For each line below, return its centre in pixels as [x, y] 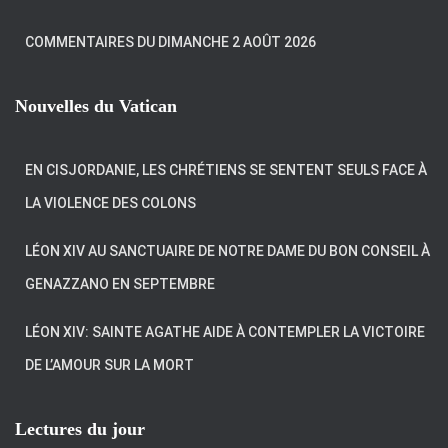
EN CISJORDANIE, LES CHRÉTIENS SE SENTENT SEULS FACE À [226, 170]
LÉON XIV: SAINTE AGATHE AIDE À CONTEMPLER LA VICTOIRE [225, 332]
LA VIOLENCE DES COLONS [110, 203]
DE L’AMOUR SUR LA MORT [109, 365]
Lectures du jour [80, 429]
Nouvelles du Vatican [96, 106]
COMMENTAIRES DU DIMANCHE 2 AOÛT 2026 [170, 42]
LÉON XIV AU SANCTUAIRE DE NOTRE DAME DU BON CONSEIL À [227, 251]
